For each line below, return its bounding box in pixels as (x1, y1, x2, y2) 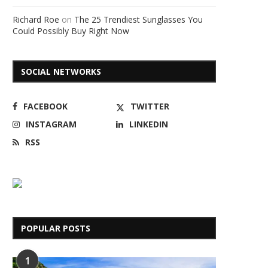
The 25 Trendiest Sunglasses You (74, 14, 203, 25)
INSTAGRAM (26, 118, 77, 130)
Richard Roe (13, 14, 59, 25)
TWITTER (130, 100, 170, 112)
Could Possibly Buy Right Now (13, 25, 129, 36)
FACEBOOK (23, 100, 68, 112)
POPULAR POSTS (21, 223, 90, 234)
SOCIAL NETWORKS (21, 66, 101, 77)
